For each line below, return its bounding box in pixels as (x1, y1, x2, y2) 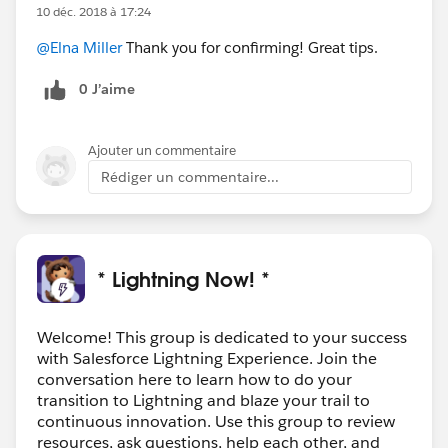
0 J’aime (79, 79, 135, 98)
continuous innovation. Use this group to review (37, 410, 395, 432)
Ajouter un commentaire (88, 141, 236, 159)
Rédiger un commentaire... (101, 167, 279, 186)
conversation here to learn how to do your (37, 368, 352, 390)
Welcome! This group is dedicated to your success (37, 326, 407, 348)
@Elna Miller (36, 37, 122, 57)
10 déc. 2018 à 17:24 (36, 2, 151, 20)
